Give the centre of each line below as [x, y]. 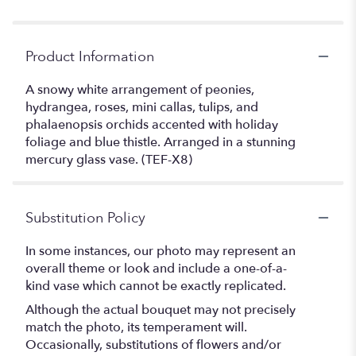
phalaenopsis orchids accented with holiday [152, 124]
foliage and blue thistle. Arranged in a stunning [161, 142]
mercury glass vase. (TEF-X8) [109, 159]
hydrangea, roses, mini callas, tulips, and [142, 107]
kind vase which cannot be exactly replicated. [156, 286]
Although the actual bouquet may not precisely [161, 310]
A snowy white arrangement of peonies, [140, 89]
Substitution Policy [85, 218]
